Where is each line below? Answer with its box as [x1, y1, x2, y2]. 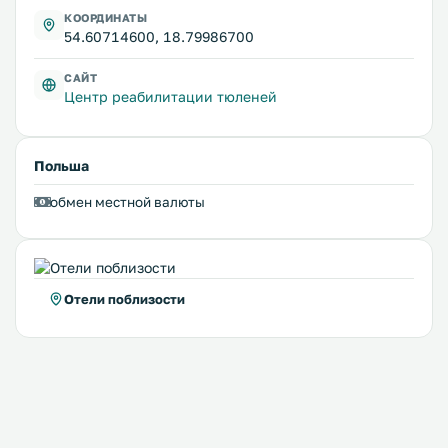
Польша [34, 156, 89, 174]
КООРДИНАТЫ [64, 10, 148, 24]
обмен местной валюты [50, 193, 205, 210]
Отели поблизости [64, 290, 185, 307]
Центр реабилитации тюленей [64, 87, 277, 105]
